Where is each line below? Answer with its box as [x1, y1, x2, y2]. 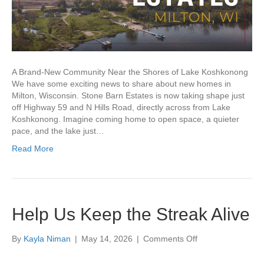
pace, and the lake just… [12, 126, 104, 136]
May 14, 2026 [81, 233, 133, 243]
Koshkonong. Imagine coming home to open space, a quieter [12, 114, 239, 124]
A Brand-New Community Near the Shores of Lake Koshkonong [12, 67, 248, 77]
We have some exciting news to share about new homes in [12, 78, 231, 88]
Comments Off [143, 233, 197, 243]
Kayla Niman [24, 233, 71, 243]
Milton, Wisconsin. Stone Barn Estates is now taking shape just [12, 90, 245, 100]
